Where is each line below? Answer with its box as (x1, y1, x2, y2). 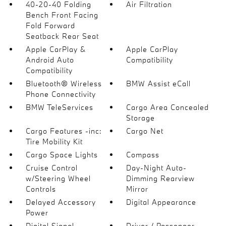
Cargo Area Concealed (126, 102, 209, 112)
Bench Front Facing (25, 10, 98, 20)
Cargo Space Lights (25, 149, 98, 159)
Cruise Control (25, 162, 78, 173)
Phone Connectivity (25, 89, 96, 99)
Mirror (126, 184, 149, 194)
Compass (126, 149, 160, 159)
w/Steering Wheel (25, 173, 91, 183)
